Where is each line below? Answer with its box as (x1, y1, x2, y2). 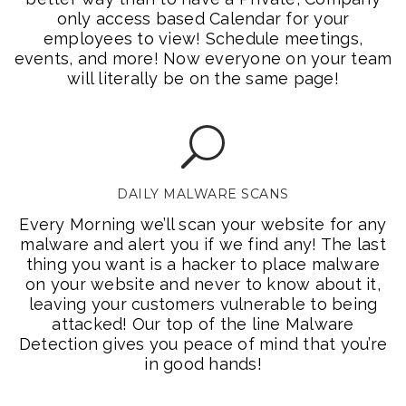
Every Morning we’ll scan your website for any (19, 215, 387, 234)
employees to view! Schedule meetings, (43, 29, 363, 48)
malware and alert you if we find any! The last (20, 235, 386, 254)
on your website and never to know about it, (25, 275, 381, 294)
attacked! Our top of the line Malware (52, 314, 354, 333)
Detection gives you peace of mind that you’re (18, 334, 388, 353)
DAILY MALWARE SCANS (117, 186, 289, 202)
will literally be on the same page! (67, 69, 339, 88)
